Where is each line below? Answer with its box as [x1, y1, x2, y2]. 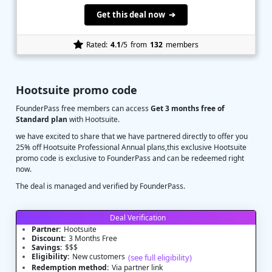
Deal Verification [109, 212, 166, 223]
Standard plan [16, 114, 67, 124]
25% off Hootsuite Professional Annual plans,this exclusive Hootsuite [16, 142, 246, 152]
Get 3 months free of [151, 103, 225, 114]
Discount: [32, 233, 66, 243]
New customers [72, 251, 125, 262]
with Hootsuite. [67, 114, 120, 124]
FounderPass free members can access [16, 103, 151, 114]
